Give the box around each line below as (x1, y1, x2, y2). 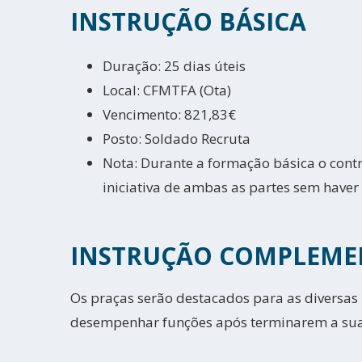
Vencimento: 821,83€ (103, 105, 236, 124)
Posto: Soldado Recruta (103, 129, 250, 148)
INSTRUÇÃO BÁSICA (70, 5, 306, 38)
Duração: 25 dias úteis (103, 57, 246, 75)
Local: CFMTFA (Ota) (103, 81, 231, 99)
